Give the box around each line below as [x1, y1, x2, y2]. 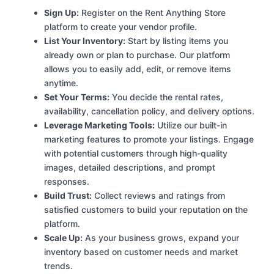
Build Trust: [44, 190, 92, 201]
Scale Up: [44, 232, 83, 243]
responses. [44, 176, 89, 187]
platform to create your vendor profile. [44, 21, 197, 32]
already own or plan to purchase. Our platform [44, 50, 230, 61]
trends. [44, 261, 73, 272]
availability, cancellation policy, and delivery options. [44, 106, 254, 117]
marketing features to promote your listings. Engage [44, 134, 254, 145]
